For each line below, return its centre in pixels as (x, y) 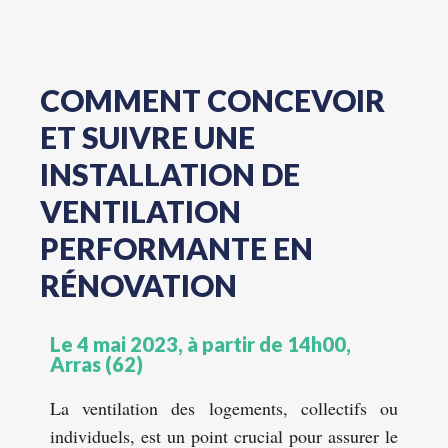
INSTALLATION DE (170, 174)
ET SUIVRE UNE (147, 137)
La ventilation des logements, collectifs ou (224, 408)
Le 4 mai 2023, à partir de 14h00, (200, 344)
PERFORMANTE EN (176, 248)
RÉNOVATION (138, 285)
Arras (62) (96, 364)
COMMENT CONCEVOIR (212, 100)
